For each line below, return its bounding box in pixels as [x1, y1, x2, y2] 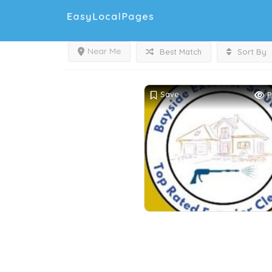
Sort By [235, 47, 267, 56]
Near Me [87, 46, 121, 56]
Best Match [157, 47, 202, 56]
